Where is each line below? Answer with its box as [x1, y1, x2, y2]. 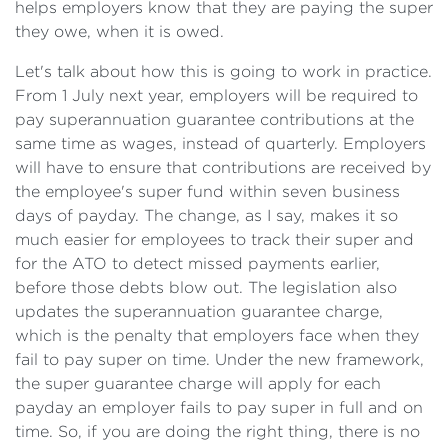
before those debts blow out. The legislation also [15, 279, 397, 296]
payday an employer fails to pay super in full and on [15, 399, 423, 416]
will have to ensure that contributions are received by [15, 159, 431, 176]
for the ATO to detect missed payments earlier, [15, 255, 380, 272]
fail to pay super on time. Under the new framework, [15, 351, 424, 368]
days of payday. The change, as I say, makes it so [15, 207, 398, 224]
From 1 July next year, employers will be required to [15, 87, 418, 104]
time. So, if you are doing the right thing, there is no [15, 423, 420, 440]
